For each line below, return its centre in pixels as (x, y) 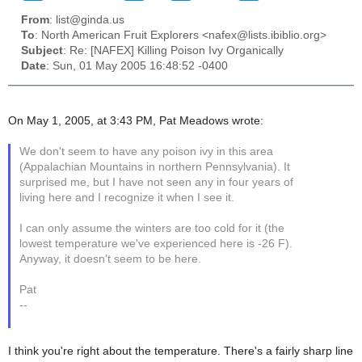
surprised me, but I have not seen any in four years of (157, 182)
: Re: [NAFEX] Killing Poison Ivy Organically (173, 51)
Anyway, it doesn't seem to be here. (111, 259)
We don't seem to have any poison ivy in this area (147, 151)
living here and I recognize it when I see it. (127, 197)
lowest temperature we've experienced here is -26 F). (156, 243)
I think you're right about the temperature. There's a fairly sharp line (181, 351)
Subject (42, 51)
